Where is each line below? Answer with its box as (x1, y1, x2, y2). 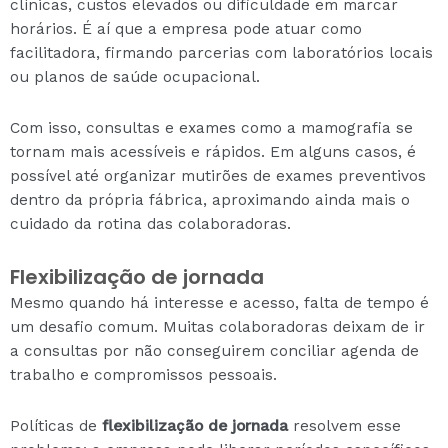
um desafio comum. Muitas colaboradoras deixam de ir (10, 318, 425, 336)
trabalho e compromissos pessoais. (10, 366, 277, 384)
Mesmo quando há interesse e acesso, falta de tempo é (10, 294, 429, 312)
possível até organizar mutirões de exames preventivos (10, 166, 426, 185)
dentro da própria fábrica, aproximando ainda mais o (10, 190, 410, 209)
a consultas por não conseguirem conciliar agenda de (10, 342, 419, 360)
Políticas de (10, 417, 102, 436)
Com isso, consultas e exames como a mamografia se (10, 118, 413, 137)
